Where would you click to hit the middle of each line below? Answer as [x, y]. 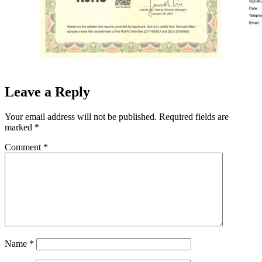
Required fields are [194, 116]
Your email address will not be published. [81, 116]
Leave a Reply [47, 92]
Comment [24, 147]
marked [20, 127]
